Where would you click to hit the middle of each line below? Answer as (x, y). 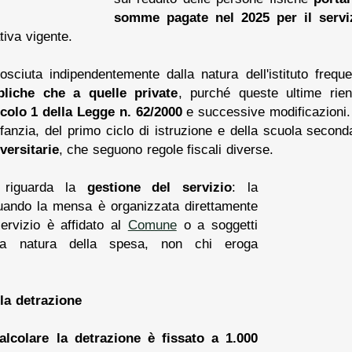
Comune (152, 224)
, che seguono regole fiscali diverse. (166, 149)
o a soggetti (217, 224)
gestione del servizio (159, 187)
